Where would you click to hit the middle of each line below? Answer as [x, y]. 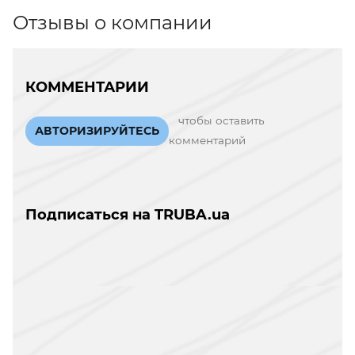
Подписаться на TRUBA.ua [128, 215]
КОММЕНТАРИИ [87, 87]
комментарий [207, 140]
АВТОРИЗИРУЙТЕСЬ [97, 130]
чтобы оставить [221, 120]
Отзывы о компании [113, 22]
